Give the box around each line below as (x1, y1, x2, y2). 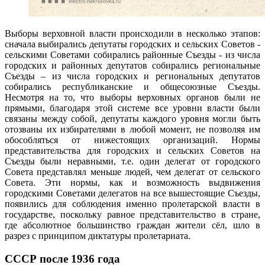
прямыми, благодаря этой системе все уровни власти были (5, 103, 260, 114)
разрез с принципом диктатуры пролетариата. (5, 231, 193, 241)
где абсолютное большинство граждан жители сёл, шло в (5, 220, 260, 231)
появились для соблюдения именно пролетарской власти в (5, 199, 260, 209)
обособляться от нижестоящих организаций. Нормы (5, 135, 260, 146)
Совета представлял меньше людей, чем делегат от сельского (5, 167, 260, 177)
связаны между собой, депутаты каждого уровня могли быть (5, 114, 260, 124)
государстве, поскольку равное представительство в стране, (5, 209, 260, 220)
